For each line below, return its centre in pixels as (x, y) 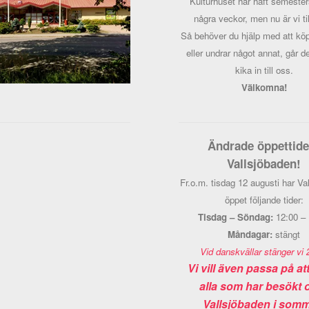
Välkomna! (264, 87)
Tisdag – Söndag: (237, 217)
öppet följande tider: (264, 200)
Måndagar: (250, 234)
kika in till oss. (264, 70)
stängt (287, 234)
